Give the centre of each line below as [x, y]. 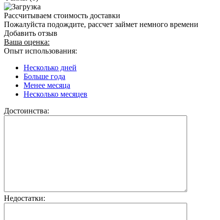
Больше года [44, 76]
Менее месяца [47, 85]
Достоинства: [27, 110]
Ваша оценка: [27, 42]
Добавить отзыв [31, 33]
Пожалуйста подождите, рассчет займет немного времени [101, 24]
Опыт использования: [41, 51]
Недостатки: [25, 198]
